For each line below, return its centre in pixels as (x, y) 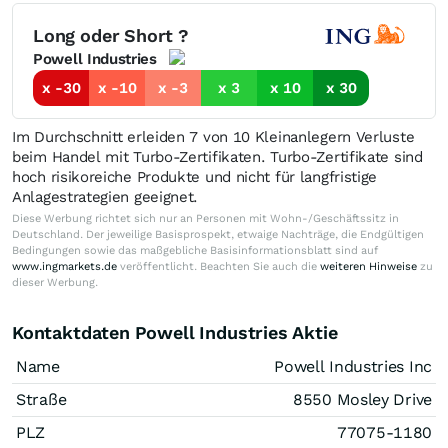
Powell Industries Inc (353, 366)
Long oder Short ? (111, 36)
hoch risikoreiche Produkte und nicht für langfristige (195, 176)
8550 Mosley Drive (362, 399)
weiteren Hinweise (368, 266)
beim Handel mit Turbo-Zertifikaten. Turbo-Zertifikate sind (217, 156)
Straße (41, 399)
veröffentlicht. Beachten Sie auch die (218, 266)
